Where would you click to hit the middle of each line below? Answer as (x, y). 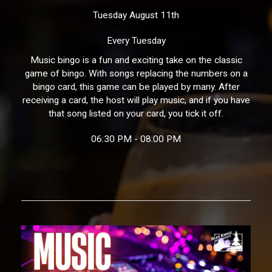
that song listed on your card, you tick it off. (136, 113)
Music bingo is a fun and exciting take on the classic (136, 60)
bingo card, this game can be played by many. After (136, 87)
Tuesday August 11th (136, 15)
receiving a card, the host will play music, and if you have (136, 100)
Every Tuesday (136, 40)
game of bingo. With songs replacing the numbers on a (136, 73)
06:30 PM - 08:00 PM (136, 139)
